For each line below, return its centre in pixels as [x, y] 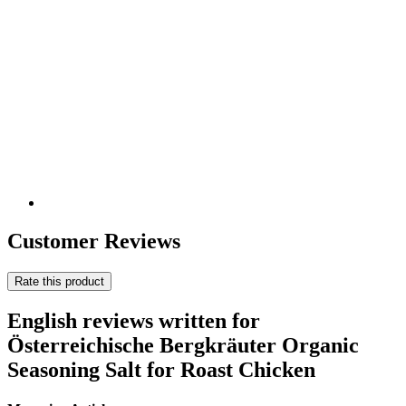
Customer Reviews [94, 242]
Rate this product [59, 281]
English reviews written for [134, 320]
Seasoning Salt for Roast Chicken [161, 369]
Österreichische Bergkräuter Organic [183, 345]
